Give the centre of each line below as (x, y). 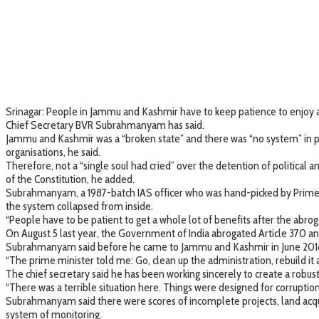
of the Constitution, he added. (70, 179)
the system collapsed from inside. (79, 206)
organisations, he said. (53, 152)
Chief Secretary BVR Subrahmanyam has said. (105, 125)
